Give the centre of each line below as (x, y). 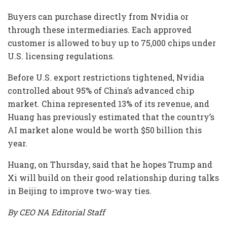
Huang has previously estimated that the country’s (111, 117)
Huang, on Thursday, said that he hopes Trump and (110, 165)
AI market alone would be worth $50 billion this (105, 130)
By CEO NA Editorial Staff (56, 212)
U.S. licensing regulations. (61, 56)
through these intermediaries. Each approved (100, 30)
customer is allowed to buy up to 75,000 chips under (112, 43)
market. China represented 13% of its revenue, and (108, 104)
